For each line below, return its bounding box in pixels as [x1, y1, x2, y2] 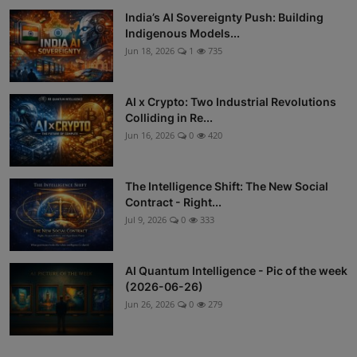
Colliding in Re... [125, 111, 213, 125]
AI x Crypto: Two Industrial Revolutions [125, 95, 336, 109]
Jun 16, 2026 [125, 129, 175, 142]
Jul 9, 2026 [125, 214, 167, 226]
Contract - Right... [125, 195, 222, 210]
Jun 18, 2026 [125, 45, 175, 57]
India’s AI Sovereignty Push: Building [125, 10, 324, 25]
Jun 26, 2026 [125, 298, 175, 311]
